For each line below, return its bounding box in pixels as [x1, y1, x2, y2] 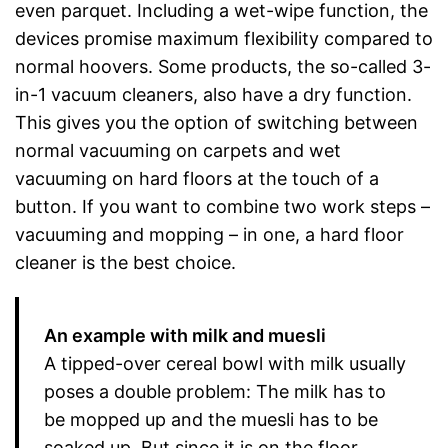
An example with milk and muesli [44, 325, 326, 346]
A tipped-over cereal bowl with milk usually [44, 353, 406, 374]
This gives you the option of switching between [15, 112, 418, 133]
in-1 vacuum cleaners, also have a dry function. [15, 84, 412, 105]
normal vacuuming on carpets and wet [15, 140, 341, 161]
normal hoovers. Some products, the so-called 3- [15, 56, 431, 77]
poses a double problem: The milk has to [44, 381, 386, 402]
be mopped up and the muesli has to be [44, 409, 378, 430]
